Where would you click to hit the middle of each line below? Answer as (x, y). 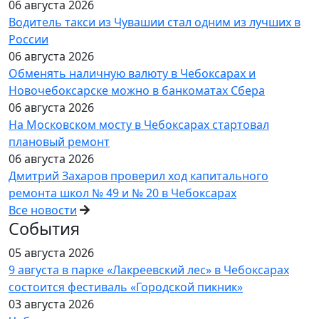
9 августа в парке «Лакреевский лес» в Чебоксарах (149, 270)
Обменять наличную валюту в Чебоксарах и (132, 74)
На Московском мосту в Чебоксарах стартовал (139, 125)
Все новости (43, 210)
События (44, 229)
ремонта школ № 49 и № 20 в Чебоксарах (122, 193)
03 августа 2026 (51, 304)
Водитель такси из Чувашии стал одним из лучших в (155, 22)
